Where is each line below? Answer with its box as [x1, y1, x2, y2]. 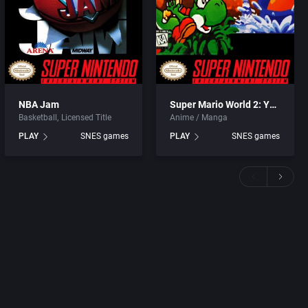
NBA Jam [18, 99, 59, 111]
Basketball [18, 113, 57, 123]
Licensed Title [60, 113, 111, 123]
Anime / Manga [170, 113, 228, 123]
